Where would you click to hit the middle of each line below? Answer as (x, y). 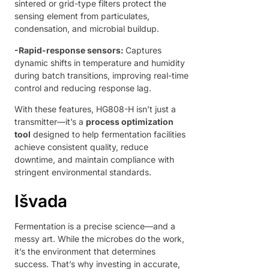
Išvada (41, 201)
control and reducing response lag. (83, 88)
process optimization (130, 122)
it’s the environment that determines (85, 251)
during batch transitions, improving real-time (101, 75)
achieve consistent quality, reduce (81, 147)
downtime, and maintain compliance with (94, 160)
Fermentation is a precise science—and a (95, 226)
